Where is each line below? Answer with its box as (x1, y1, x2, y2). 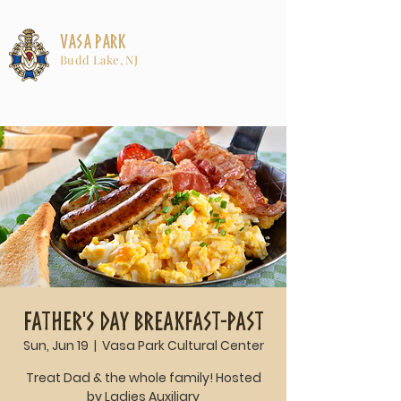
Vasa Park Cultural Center (101, 337, 264, 354)
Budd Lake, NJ (60, 52, 139, 67)
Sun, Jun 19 (22, 337, 89, 354)
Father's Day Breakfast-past (22, 308, 264, 334)
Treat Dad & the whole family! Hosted (25, 369, 261, 387)
